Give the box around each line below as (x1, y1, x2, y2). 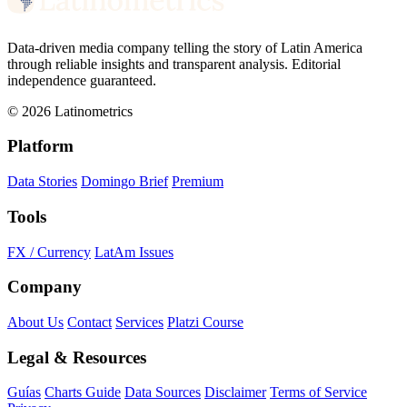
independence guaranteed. (7, 72, 156, 88)
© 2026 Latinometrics (7, 103, 133, 119)
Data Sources (124, 384, 201, 401)
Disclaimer (204, 384, 266, 401)
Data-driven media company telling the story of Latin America (7, 39, 362, 55)
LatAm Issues (94, 243, 174, 260)
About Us (7, 313, 64, 330)
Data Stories (7, 174, 77, 190)
